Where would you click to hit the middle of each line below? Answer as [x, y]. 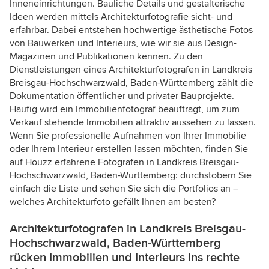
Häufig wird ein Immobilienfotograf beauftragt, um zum [125, 110]
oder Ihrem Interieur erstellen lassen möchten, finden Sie [129, 149]
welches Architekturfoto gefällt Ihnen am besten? [113, 202]
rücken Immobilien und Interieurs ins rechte [125, 258]
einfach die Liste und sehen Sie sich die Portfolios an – [124, 189]
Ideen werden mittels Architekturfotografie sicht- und [121, 17]
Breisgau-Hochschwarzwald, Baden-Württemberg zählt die [131, 83]
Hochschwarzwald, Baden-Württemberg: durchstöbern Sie [131, 176]
